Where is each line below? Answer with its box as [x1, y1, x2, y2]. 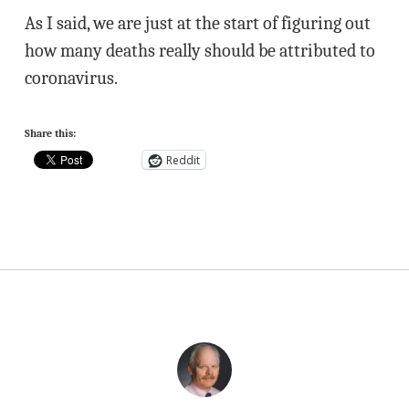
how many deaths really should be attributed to [24, 40, 375, 61]
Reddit [165, 152, 200, 168]
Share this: [24, 127, 76, 140]
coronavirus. [24, 68, 118, 89]
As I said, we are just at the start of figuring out [24, 13, 371, 34]
